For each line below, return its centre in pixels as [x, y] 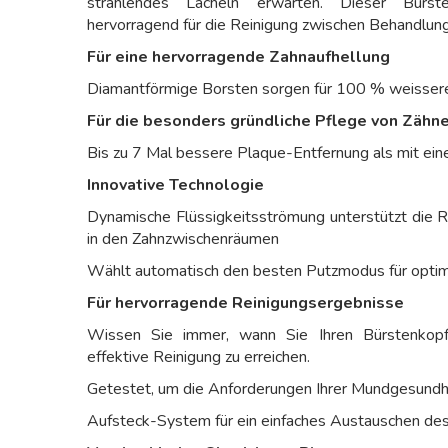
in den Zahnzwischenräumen [183, 239]
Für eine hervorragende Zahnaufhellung [238, 57]
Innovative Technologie [175, 185]
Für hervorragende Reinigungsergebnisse [245, 303]
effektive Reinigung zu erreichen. [198, 357]
